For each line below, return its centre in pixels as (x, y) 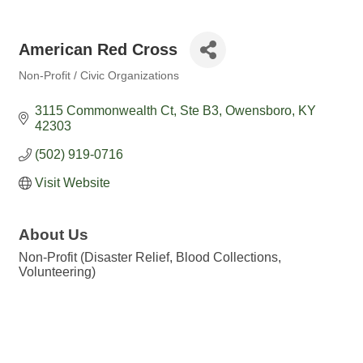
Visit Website (73, 183)
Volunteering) (57, 272)
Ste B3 (199, 111)
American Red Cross (98, 49)
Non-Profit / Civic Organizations (99, 76)
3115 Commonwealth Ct (104, 111)
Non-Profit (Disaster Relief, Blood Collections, (150, 257)
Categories (45, 87)
